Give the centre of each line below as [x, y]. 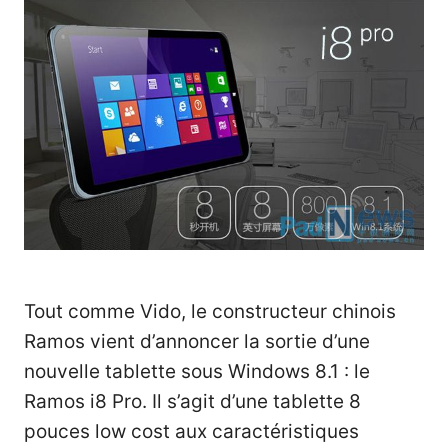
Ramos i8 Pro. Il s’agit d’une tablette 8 [192, 401]
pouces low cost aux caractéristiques [191, 431]
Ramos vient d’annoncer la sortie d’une [197, 341]
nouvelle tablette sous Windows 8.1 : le [197, 371]
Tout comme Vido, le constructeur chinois [210, 311]
